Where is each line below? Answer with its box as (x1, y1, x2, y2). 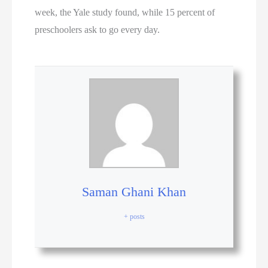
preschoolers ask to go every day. (35, 25, 160, 35)
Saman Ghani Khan (82, 184, 186, 200)
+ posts (123, 212, 145, 221)
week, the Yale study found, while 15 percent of (35, 7, 215, 18)
